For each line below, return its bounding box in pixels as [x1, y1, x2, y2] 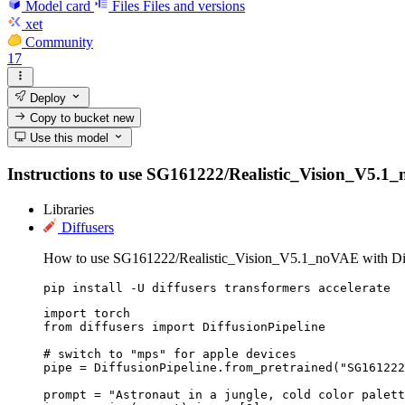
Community [25, 33, 93, 50]
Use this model [26, 131, 109, 146]
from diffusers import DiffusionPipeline [43, 319, 325, 334]
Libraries [43, 201, 94, 217]
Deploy [26, 90, 67, 105]
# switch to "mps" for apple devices [43, 346, 297, 361]
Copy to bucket [26, 110, 114, 125]
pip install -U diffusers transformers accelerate [43, 280, 391, 295]
